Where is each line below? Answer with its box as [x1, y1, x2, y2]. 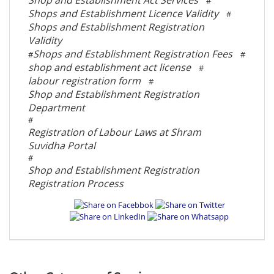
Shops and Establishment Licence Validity [28, 7, 218, 21]
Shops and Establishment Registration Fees [33, 47, 232, 61]
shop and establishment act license [28, 61, 191, 75]
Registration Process [28, 177, 124, 191]
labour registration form [28, 74, 141, 88]
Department [28, 101, 85, 115]
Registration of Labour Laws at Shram [28, 125, 201, 139]
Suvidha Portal [28, 139, 95, 153]
